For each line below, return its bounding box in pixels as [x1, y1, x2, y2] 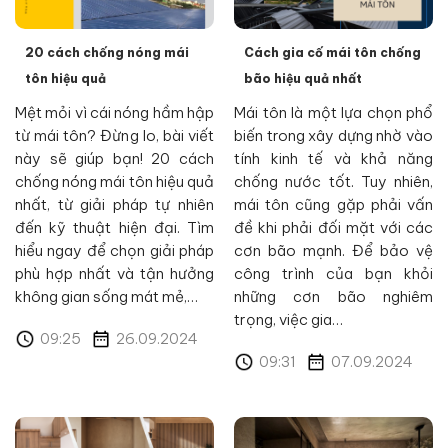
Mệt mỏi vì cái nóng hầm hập [15, 102, 214, 122]
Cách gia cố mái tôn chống [244, 44, 421, 60]
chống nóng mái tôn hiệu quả [15, 171, 214, 191]
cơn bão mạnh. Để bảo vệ [234, 240, 433, 260]
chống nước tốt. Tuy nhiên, [234, 171, 433, 191]
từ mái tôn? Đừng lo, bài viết [15, 125, 214, 145]
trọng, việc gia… [234, 309, 343, 329]
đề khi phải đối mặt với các [234, 217, 433, 237]
